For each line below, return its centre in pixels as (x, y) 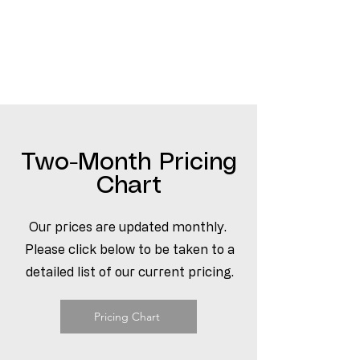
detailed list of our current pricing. (129, 272)
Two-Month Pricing (129, 163)
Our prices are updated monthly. (129, 227)
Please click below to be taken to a (129, 249)
